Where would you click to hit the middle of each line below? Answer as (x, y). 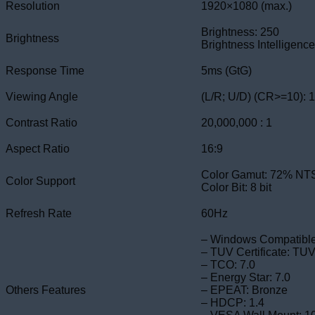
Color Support (40, 181)
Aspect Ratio (38, 148)
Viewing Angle (42, 96)
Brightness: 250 (240, 32)
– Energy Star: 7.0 (246, 277)
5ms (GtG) (226, 70)
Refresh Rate (39, 213)
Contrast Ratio (41, 122)
